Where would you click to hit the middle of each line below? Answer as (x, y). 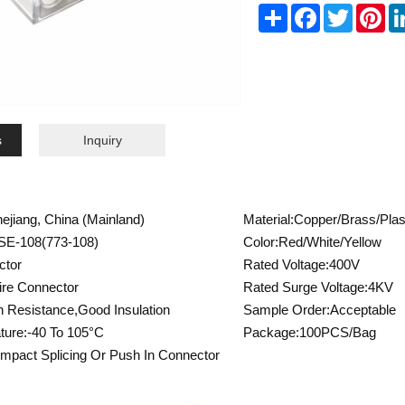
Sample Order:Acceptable (320, 310)
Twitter (372, 11)
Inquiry (102, 140)
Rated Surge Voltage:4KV (318, 287)
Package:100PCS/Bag (310, 332)
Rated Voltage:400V (301, 264)
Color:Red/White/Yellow (312, 242)
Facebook (348, 11)
